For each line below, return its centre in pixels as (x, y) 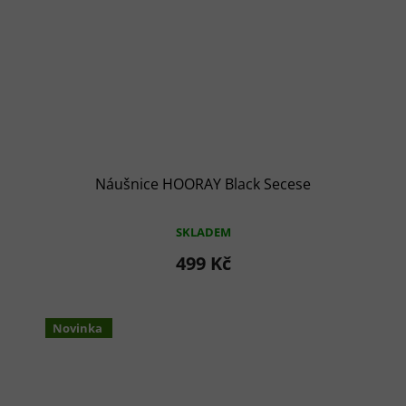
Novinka (77, 329)
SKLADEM (203, 232)
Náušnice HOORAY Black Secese (203, 184)
